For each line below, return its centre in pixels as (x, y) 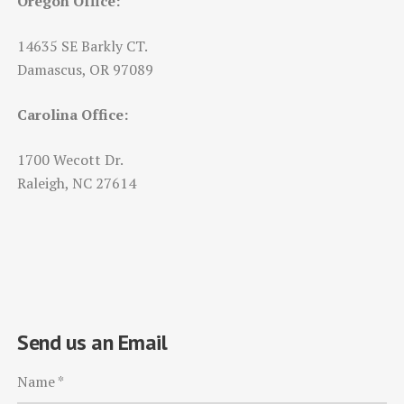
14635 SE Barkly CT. (83, 46)
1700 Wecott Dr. (70, 159)
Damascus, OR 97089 (85, 69)
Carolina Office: (73, 114)
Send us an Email (92, 342)
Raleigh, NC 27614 (77, 183)
